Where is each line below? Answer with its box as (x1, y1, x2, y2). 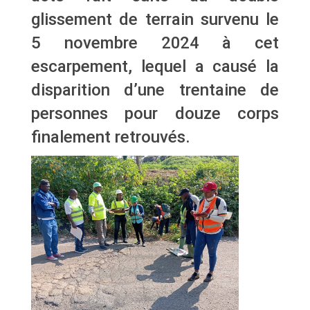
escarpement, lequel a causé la (31, 56, 279, 77)
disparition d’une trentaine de (31, 80, 279, 100)
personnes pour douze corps (31, 103, 279, 124)
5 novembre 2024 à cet (31, 33, 279, 53)
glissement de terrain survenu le (31, 9, 279, 30)
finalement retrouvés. (31, 127, 190, 147)
